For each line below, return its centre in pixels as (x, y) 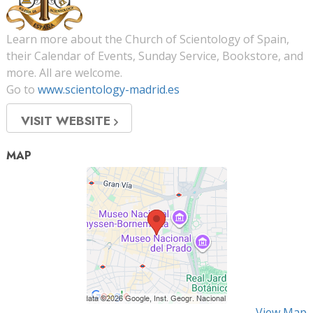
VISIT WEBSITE (67, 121)
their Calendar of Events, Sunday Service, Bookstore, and (155, 56)
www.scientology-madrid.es (109, 90)
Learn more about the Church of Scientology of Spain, (148, 39)
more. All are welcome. (64, 73)
